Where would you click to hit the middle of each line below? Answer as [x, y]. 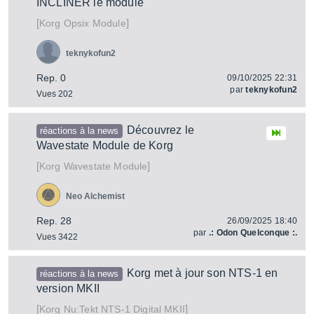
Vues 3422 [57, 237]
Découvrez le [160, 130]
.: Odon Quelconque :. [253, 233]
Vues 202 [55, 94]
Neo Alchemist [95, 196]
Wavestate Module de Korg [105, 145]
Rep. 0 [51, 78]
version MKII [68, 288]
